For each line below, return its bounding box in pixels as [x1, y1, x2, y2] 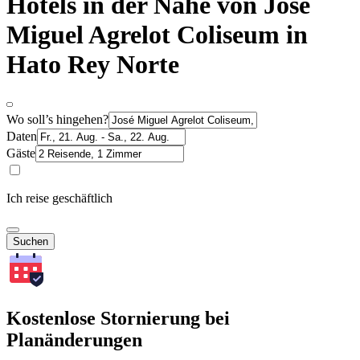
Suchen [13, 235, 48, 247]
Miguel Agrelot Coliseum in [6, 20, 308, 50]
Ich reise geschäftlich [6, 190, 112, 205]
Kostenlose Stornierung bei [6, 307, 230, 329]
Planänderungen [6, 329, 142, 350]
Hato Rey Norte [6, 50, 179, 80]
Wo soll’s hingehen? [6, 112, 108, 126]
